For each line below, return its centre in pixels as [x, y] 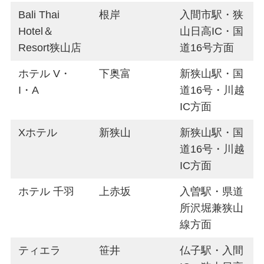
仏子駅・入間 [212, 250]
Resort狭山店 [50, 47]
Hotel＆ [36, 31]
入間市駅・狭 [212, 14]
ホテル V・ [45, 73]
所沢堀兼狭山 [212, 208]
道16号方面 [207, 47]
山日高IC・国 [212, 31]
